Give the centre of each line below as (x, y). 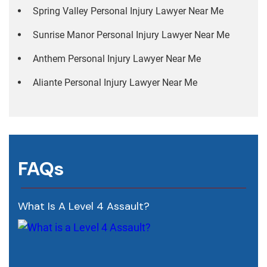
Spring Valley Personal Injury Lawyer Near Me (128, 11)
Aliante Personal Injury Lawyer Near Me (115, 83)
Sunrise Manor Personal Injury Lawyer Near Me (131, 35)
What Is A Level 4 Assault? (84, 207)
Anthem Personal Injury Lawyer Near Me (117, 59)
